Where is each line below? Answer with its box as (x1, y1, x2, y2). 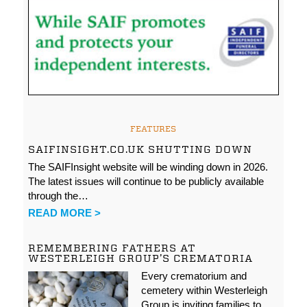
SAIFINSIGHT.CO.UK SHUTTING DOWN (28, 143, 253, 156)
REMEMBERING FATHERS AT (28, 241, 197, 254)
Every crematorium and (140, 270, 247, 282)
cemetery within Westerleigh (140, 284, 267, 297)
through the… (28, 189, 89, 201)
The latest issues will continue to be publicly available (28, 175, 265, 187)
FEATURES (130, 123, 177, 134)
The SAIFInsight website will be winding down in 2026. (28, 160, 269, 173)
